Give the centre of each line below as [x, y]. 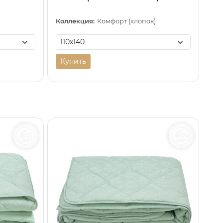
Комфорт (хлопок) [127, 21]
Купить [73, 61]
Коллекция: [75, 21]
